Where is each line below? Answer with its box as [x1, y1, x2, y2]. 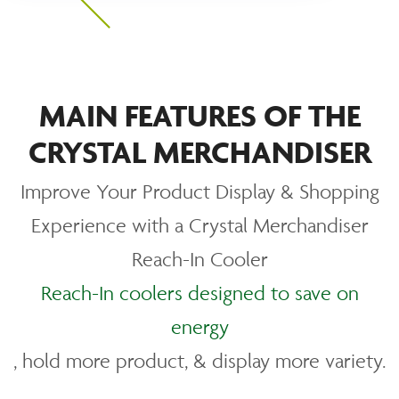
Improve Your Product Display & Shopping [20, 179, 379, 204]
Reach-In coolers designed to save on [40, 281, 359, 305]
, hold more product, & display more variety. [13, 348, 386, 373]
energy [170, 314, 229, 339]
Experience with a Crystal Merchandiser [30, 213, 369, 238]
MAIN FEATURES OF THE [38, 96, 361, 134]
